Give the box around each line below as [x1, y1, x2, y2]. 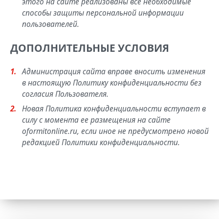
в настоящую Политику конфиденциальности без [22, 78, 201, 88]
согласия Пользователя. [22, 89, 109, 99]
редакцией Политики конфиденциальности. [22, 137, 180, 148]
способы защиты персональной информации [22, 8, 184, 18]
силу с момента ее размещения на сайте [22, 115, 171, 125]
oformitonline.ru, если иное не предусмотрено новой [22, 126, 209, 136]
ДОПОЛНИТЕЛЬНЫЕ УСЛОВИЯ [10, 41, 169, 55]
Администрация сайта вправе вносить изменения [22, 66, 205, 77]
